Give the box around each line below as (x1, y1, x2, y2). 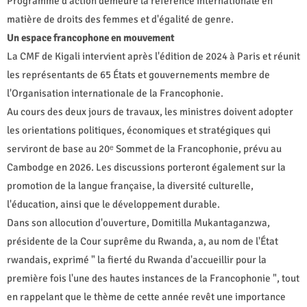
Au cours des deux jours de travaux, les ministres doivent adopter (7, 105, 293, 118)
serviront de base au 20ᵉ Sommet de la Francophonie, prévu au (7, 142, 282, 155)
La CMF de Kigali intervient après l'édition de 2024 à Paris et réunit (7, 49, 300, 62)
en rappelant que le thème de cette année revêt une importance (7, 290, 286, 303)
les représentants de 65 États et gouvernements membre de (7, 68, 270, 81)
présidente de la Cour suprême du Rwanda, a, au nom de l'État (7, 234, 278, 247)
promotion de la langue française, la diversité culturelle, (7, 179, 254, 192)
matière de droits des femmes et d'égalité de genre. (7, 12, 234, 25)
